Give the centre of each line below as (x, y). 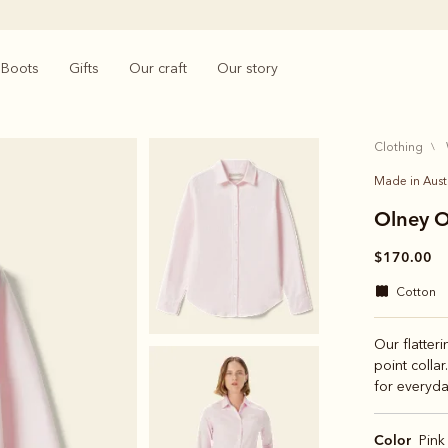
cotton (420, 292)
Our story (253, 68)
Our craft (164, 68)
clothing (402, 147)
